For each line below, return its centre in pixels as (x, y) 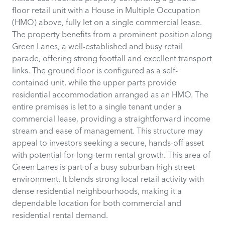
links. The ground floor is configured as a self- (95, 70)
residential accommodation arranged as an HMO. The (110, 94)
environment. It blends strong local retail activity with (108, 179)
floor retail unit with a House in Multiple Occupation (106, 10)
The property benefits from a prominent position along (112, 34)
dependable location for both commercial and (97, 203)
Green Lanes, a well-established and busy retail (97, 46)
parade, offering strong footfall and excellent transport (112, 58)
